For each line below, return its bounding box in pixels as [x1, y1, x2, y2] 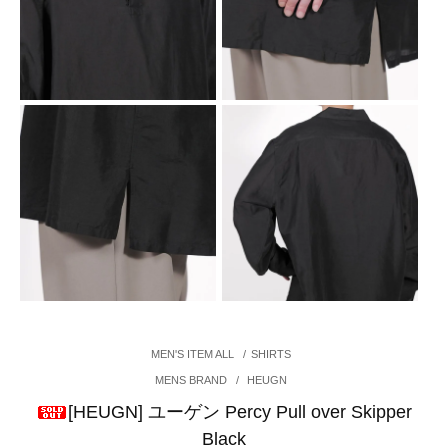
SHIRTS [251, 347, 292, 360]
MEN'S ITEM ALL [151, 347, 235, 360]
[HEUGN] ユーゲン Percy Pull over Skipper [68, 401, 412, 422]
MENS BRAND [155, 373, 231, 386]
